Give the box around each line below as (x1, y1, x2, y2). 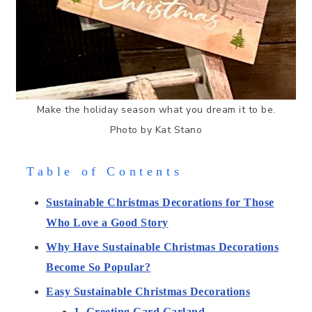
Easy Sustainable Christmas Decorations (46, 286, 250, 298)
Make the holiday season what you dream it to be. (36, 103, 276, 117)
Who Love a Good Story (46, 217, 169, 229)
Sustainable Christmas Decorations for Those (46, 196, 274, 209)
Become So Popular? (46, 261, 150, 274)
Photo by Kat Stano (110, 123, 202, 137)
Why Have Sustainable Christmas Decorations (46, 241, 279, 253)
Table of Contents (26, 164, 183, 179)
